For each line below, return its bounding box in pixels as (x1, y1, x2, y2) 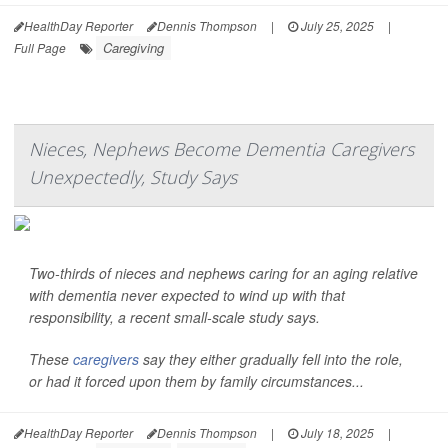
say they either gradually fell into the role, (139, 349, 403, 369)
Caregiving (103, 38, 164, 57)
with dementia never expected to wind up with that (29, 285, 345, 305)
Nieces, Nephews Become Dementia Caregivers (29, 137, 414, 161)
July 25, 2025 (298, 17, 374, 34)
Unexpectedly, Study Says (29, 165, 237, 189)
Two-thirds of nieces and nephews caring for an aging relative (29, 263, 418, 283)
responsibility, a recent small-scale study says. (29, 307, 320, 327)
